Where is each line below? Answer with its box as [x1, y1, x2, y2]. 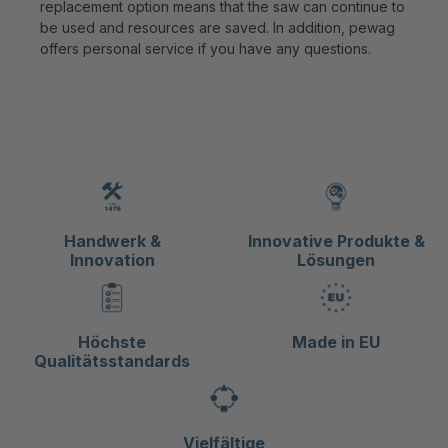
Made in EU [292, 332, 380, 353]
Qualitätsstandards [34, 351, 190, 372]
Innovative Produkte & [247, 231, 425, 252]
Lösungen [297, 250, 375, 271]
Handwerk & [63, 231, 161, 252]
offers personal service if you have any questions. [40, 39, 371, 57]
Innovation [69, 250, 155, 271]
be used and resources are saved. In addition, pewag [40, 18, 395, 36]
